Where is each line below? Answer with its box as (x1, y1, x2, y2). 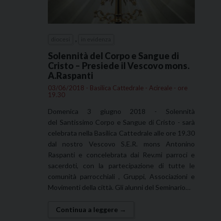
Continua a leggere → (56, 205, 126, 214)
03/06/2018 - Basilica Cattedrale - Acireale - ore (48, 83, 187, 92)
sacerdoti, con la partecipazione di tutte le (48, 161, 195, 170)
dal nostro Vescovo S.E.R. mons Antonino (48, 139, 195, 148)
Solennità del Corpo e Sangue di (48, 50, 179, 61)
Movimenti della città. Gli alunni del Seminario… (48, 183, 190, 191)
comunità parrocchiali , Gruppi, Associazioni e (48, 172, 195, 181)
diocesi (51, 35, 70, 43)
